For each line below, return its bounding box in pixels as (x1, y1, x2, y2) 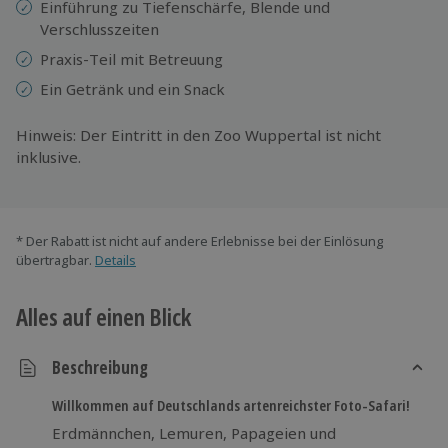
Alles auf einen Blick (16, 299, 191, 333)
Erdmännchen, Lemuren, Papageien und (52, 422, 336, 443)
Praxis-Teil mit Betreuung (40, 48, 223, 69)
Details (95, 250, 136, 269)
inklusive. (16, 146, 81, 167)
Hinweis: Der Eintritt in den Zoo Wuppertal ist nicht (16, 124, 381, 145)
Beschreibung (52, 356, 148, 380)
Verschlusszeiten (40, 18, 159, 39)
